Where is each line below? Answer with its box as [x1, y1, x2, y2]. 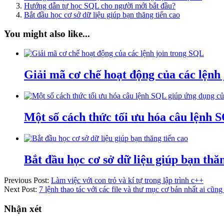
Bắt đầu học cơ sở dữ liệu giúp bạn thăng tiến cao [24, 10, 180, 19]
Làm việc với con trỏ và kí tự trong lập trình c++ [51, 176, 203, 185]
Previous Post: [4, 176, 51, 185]
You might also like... [4, 28, 90, 39]
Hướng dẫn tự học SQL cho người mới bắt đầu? [24, 1, 175, 10]
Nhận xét [4, 203, 41, 214]
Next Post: [4, 185, 39, 194]
